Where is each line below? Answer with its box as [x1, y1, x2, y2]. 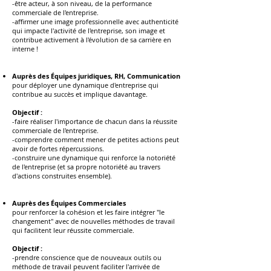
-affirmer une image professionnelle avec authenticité [12, 17, 178, 26]
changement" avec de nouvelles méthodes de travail [12, 217, 175, 226]
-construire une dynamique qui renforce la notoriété [12, 153, 175, 162]
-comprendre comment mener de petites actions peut [12, 135, 179, 144]
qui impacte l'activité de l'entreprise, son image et [12, 26, 165, 35]
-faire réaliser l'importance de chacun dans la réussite [12, 117, 177, 126]
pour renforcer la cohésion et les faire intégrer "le [12, 207, 165, 217]
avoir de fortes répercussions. [12, 144, 104, 153]
